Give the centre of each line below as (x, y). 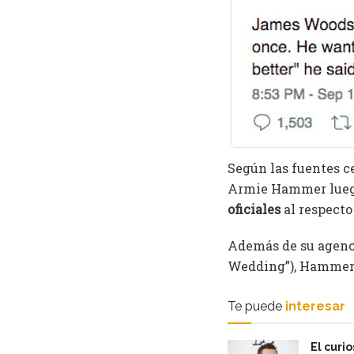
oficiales (254, 209)
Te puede (255, 307)
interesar (315, 307)
